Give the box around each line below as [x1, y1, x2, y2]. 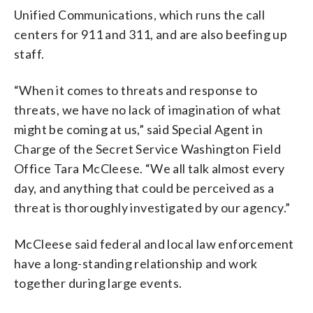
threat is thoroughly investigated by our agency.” [14, 199, 291, 215]
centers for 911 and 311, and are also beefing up [14, 26, 288, 42]
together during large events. [14, 275, 182, 291]
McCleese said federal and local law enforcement [14, 235, 294, 252]
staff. [14, 45, 45, 61]
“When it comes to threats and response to [14, 82, 258, 98]
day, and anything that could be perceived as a [14, 180, 275, 196]
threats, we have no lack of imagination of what [14, 101, 282, 117]
